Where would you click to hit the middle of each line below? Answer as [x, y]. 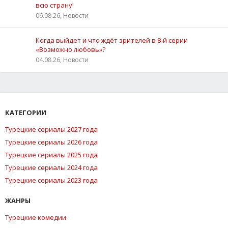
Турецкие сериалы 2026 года [51, 142]
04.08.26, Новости [62, 60]
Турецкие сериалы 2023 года [51, 180]
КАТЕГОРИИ [26, 112]
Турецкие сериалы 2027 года [51, 129]
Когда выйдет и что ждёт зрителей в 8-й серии [112, 40]
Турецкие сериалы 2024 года [51, 167]
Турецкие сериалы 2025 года [51, 154]
